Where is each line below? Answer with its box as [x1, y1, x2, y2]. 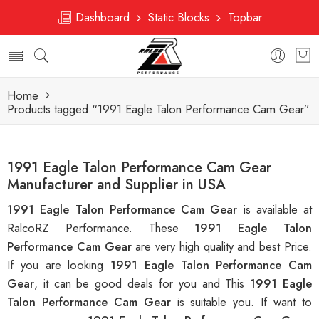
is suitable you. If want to [177, 293, 313, 311]
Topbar [221, 9, 262, 26]
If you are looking [7, 256, 110, 274]
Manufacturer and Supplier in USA [7, 174, 226, 196]
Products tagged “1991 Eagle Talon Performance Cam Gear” [7, 100, 310, 117]
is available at [243, 201, 312, 219]
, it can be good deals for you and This [34, 275, 251, 293]
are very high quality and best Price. [135, 238, 313, 256]
